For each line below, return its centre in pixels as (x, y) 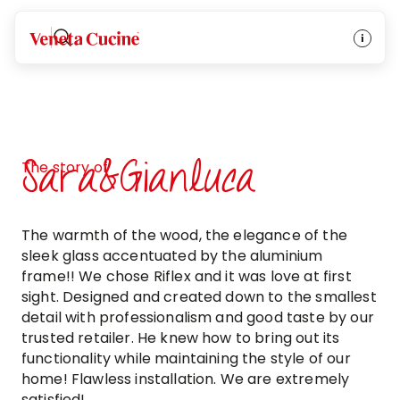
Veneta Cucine (82, 37)
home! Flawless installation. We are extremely (186, 379)
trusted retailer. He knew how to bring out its (181, 338)
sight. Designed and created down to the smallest (199, 297)
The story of (65, 167)
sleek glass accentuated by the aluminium (172, 256)
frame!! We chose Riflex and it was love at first (187, 276)
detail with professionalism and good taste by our (198, 317)
